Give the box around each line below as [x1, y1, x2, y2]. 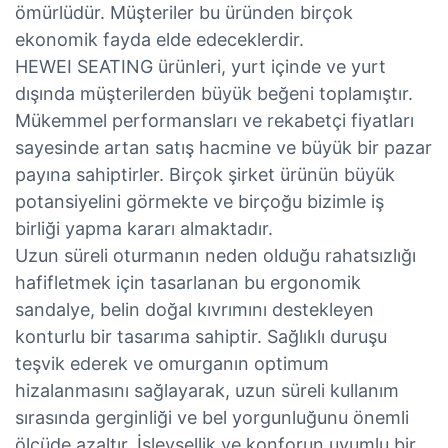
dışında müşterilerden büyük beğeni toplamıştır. [15, 82, 413, 104]
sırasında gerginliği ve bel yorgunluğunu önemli [15, 406, 409, 428]
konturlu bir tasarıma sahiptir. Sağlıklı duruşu [15, 325, 387, 347]
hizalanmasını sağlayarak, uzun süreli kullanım [15, 379, 399, 401]
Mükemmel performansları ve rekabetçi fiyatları [15, 109, 414, 131]
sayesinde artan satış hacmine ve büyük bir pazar [15, 136, 432, 158]
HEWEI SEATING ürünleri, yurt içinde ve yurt [15, 55, 386, 77]
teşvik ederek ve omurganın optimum [15, 352, 329, 374]
